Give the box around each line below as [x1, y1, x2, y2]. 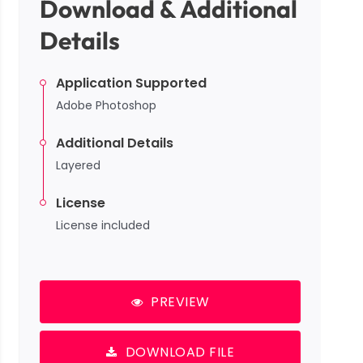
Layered [56, 157, 100, 174]
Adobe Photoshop [56, 97, 156, 114]
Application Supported [56, 74, 207, 93]
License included [56, 217, 150, 234]
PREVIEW [151, 293, 210, 312]
